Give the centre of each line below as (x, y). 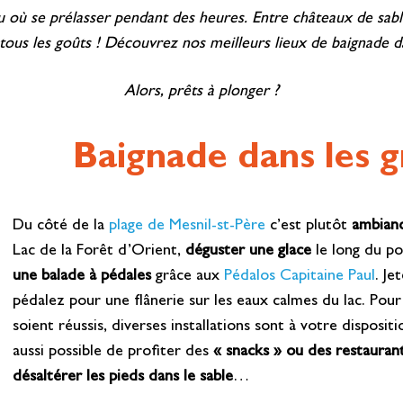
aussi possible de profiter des (113, 352)
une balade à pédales (82, 277)
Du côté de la (61, 226)
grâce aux (188, 277)
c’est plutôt (309, 226)
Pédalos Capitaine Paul (300, 277)
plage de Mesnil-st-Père (188, 226)
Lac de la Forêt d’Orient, (99, 251)
